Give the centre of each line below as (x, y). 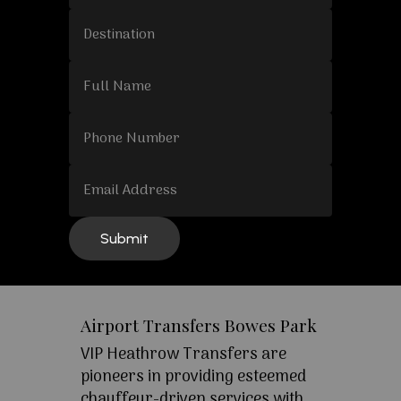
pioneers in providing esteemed (193, 378)
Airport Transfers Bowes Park (198, 325)
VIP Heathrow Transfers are (183, 355)
